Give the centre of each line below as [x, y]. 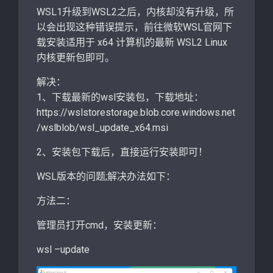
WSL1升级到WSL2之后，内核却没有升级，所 [135, 12]
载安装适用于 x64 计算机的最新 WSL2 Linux [132, 42]
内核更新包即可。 [76, 58]
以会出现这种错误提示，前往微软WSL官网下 [134, 27]
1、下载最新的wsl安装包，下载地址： [120, 97]
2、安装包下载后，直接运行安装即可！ [122, 152]
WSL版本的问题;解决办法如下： [106, 176]
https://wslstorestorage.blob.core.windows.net [136, 112]
